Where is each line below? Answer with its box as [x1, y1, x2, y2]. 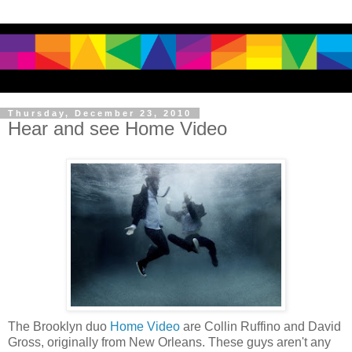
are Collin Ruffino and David [180, 319, 341, 333]
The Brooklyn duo [8, 319, 110, 333]
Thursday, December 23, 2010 [8, 108, 192, 118]
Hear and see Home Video [8, 117, 227, 139]
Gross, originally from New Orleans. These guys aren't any [8, 335, 331, 349]
